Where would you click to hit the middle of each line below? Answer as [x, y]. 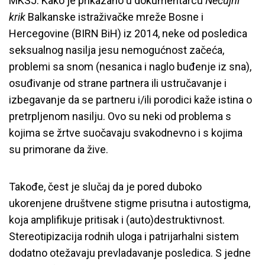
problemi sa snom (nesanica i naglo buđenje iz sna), [130, 66]
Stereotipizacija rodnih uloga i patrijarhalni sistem [124, 236]
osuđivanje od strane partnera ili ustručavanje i [118, 83]
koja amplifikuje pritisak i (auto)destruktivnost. [117, 219]
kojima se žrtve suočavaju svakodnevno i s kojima [126, 132]
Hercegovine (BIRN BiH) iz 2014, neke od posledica [128, 33]
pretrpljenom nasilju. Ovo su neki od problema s [120, 116]
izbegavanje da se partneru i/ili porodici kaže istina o [130, 99]
